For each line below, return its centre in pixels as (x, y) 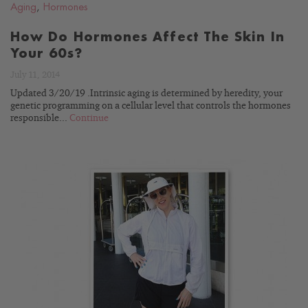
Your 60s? (46, 54)
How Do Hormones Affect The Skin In (147, 37)
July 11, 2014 (35, 75)
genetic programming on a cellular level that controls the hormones (151, 106)
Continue (89, 118)
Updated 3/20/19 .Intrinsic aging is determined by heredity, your (146, 93)
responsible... (40, 118)
